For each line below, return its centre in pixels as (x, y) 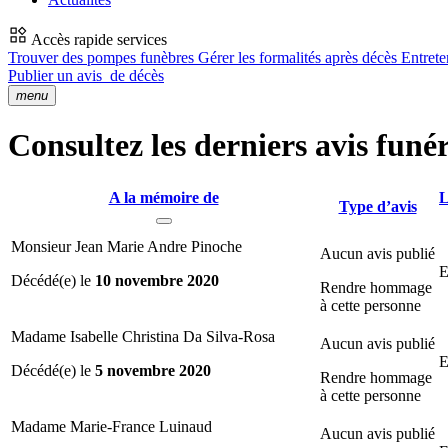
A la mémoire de (163, 197)
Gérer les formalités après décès (299, 57)
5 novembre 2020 (153, 370)
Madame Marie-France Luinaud (111, 426)
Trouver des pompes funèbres (103, 57)
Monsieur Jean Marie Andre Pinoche (126, 246)
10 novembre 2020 (157, 280)
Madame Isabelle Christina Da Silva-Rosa (143, 336)
